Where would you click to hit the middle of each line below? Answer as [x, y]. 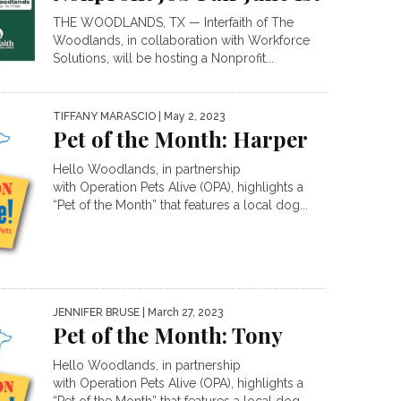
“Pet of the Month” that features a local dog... [180, 205]
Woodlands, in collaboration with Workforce [181, 41]
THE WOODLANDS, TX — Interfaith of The [173, 23]
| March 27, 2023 [181, 313]
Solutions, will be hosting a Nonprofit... [163, 59]
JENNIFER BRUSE [96, 313]
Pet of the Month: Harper [180, 138]
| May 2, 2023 [190, 116]
